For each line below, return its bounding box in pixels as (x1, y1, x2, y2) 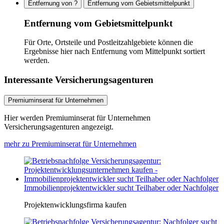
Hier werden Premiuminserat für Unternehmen (4, 113, 150, 122)
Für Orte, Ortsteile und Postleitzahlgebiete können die (24, 38, 193, 47)
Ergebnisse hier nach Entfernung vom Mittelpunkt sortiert (24, 47, 205, 56)
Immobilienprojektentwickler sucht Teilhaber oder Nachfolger (24, 183, 218, 192)
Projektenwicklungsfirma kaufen (24, 200, 126, 209)
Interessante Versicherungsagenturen (4, 74, 153, 85)
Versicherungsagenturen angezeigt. (4, 122, 113, 131)
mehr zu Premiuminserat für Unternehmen (4, 139, 136, 148)
